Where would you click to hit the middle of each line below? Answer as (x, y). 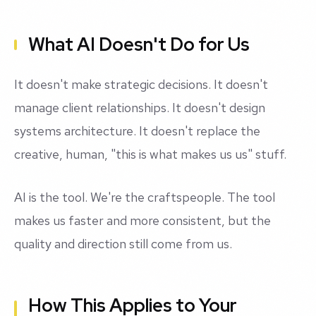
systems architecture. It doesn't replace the (137, 131)
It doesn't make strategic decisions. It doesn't (141, 85)
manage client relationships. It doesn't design (140, 108)
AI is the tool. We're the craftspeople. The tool (145, 197)
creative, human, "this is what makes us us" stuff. (150, 154)
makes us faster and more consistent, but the (142, 221)
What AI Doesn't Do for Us (139, 45)
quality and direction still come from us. (123, 244)
